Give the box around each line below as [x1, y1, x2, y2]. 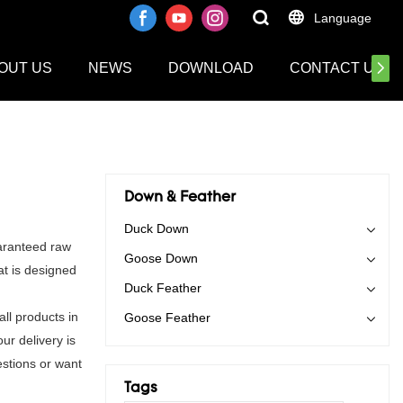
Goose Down [124, 251, 198, 266]
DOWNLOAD [168, 60, 254, 76]
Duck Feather [124, 281, 201, 296]
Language [314, 11, 372, 25]
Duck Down [124, 221, 189, 237]
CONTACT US [290, 60, 384, 76]
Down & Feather [124, 191, 236, 206]
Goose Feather [124, 310, 210, 326]
